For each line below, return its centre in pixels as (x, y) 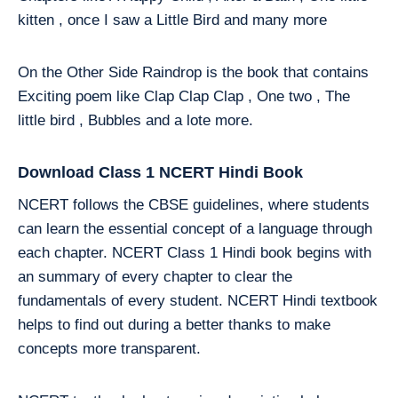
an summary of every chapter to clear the (155, 277)
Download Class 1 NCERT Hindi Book (160, 172)
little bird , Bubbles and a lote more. (135, 120)
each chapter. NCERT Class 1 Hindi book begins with (195, 253)
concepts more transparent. (109, 349)
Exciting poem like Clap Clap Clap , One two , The (184, 96)
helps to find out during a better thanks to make (174, 325)
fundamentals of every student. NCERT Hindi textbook (198, 301)
